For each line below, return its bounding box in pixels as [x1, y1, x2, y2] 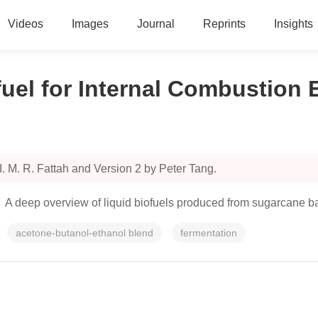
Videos [7, 18, 43, 30]
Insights [273, 18, 313, 30]
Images [71, 18, 109, 30]
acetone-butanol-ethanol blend [16, 227, 153, 238]
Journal [136, 18, 175, 30]
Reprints [202, 18, 246, 30]
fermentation [180, 227, 237, 238]
